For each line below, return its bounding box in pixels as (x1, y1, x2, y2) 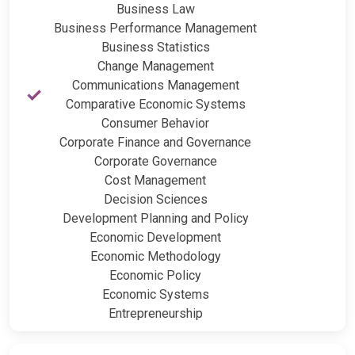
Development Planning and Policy (62, 210, 249, 226)
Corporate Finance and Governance (59, 134, 251, 150)
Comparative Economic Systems (65, 96, 246, 112)
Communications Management (71, 77, 239, 93)
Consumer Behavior (101, 115, 209, 131)
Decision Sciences (103, 191, 208, 207)
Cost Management (105, 172, 206, 188)
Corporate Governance (94, 153, 217, 169)
